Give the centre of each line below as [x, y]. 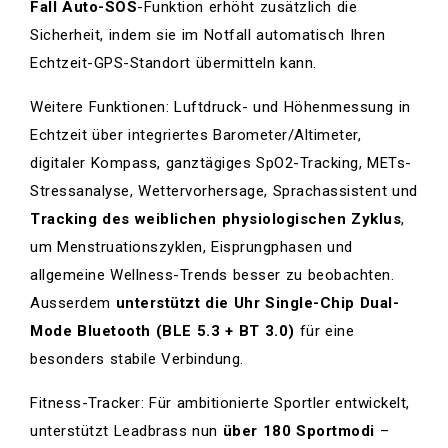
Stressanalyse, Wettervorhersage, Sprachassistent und [224, 190]
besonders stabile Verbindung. [137, 358]
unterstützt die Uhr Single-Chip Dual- [257, 302]
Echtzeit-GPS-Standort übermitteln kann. [173, 62]
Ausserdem [73, 302]
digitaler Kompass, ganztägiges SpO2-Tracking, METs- [221, 162]
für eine [324, 330]
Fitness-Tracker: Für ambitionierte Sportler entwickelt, [220, 402]
